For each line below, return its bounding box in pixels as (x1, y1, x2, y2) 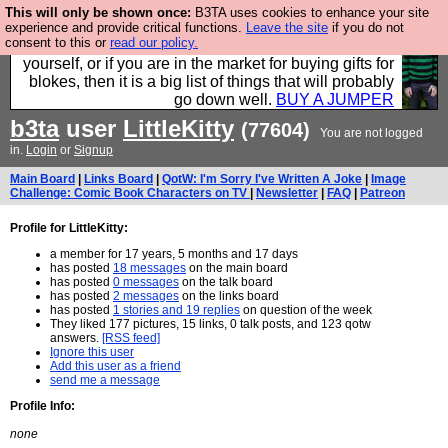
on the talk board (179, 275, 273, 289)
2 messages (113, 289, 179, 303)
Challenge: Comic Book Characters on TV (10, 186, 250, 200)
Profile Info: (10, 399, 75, 413)
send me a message (50, 373, 160, 387)
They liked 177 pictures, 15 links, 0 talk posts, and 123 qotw (50, 317, 371, 331)
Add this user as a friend (50, 359, 181, 373)
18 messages (113, 261, 186, 275)
